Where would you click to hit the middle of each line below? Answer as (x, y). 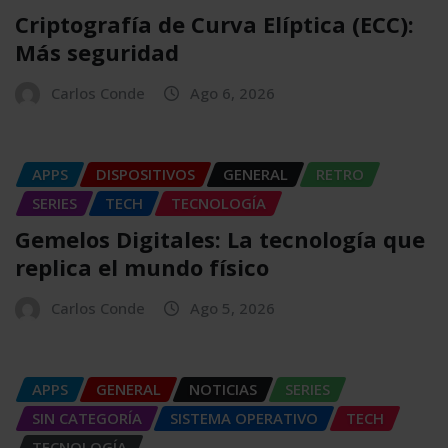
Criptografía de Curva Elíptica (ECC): (214, 23)
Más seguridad (97, 51)
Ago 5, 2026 (232, 308)
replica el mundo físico (142, 267)
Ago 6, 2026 (232, 92)
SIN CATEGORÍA (87, 418)
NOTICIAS (223, 389)
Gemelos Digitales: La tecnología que (220, 239)
